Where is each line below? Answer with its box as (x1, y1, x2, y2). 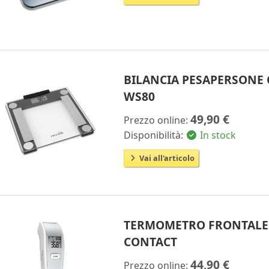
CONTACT (124, 233, 178, 250)
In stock (198, 128, 237, 142)
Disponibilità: (124, 128, 186, 142)
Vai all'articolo (138, 152, 195, 163)
